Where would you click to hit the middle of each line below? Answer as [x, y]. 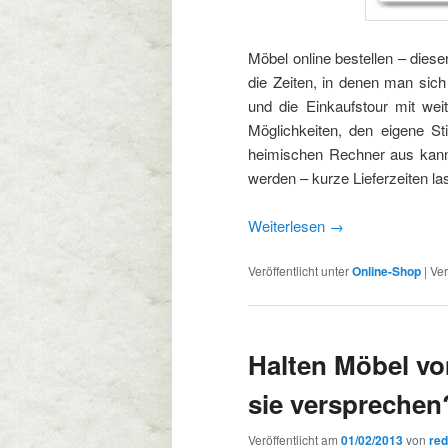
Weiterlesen [288, 226]
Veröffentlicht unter [298, 271]
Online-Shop [386, 271]
